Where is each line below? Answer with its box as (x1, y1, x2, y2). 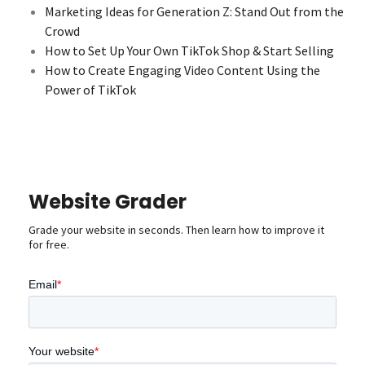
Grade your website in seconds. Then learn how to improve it (29, 222, 324, 237)
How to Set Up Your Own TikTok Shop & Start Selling (45, 42, 334, 59)
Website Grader (29, 187, 187, 215)
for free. (29, 236, 69, 252)
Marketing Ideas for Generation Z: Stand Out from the (45, 2, 344, 20)
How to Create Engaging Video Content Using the (45, 61, 320, 78)
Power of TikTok (45, 81, 136, 98)
